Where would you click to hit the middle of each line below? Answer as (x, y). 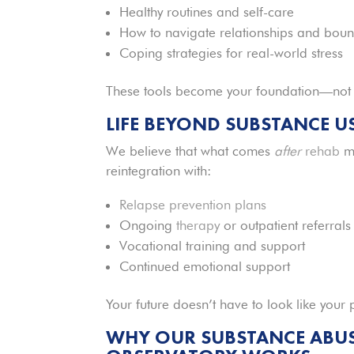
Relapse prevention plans (193, 204)
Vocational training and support (213, 245)
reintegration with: (159, 170)
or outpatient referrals (286, 225)
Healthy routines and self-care (207, 11)
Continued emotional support (205, 266)
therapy (196, 225)
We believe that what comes (190, 151)
